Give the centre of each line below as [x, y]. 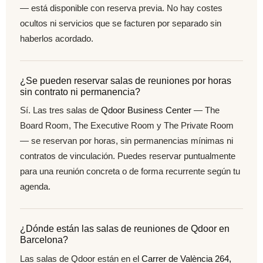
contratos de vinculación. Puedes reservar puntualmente [128, 156]
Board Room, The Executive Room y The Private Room [127, 126]
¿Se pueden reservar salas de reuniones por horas [126, 80]
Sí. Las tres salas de [60, 110]
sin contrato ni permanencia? [80, 92]
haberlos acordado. [57, 38]
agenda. [35, 187]
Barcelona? [44, 240]
